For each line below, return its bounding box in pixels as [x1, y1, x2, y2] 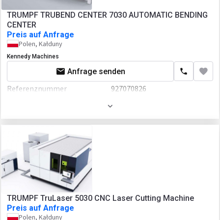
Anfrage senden [67, 66, 125, 76]
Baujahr [12, 101, 33, 111]
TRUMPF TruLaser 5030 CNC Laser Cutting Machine [7, 193, 194, 203]
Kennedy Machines [7, 53, 59, 60]
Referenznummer [12, 83, 67, 93]
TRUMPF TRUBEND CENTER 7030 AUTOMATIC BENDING [7, 10, 208, 20]
